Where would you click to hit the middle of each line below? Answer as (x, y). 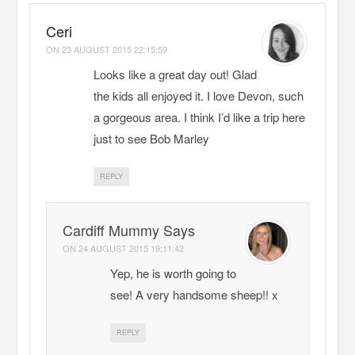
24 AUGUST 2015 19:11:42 (132, 248)
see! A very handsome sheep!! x (195, 295)
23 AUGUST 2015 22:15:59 (115, 50)
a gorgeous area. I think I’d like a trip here (200, 117)
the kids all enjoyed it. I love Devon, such (199, 96)
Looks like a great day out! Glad (176, 74)
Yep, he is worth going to (174, 273)
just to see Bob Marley (152, 139)
